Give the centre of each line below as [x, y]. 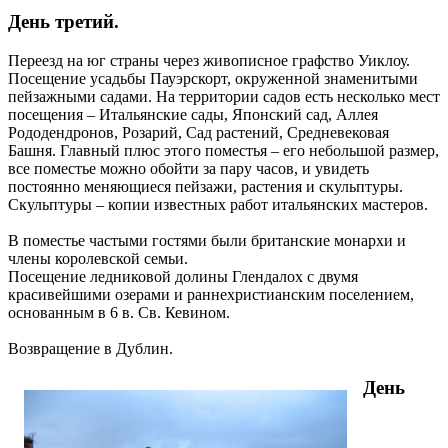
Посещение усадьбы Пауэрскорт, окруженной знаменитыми [213, 79]
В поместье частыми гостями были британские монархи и [207, 241]
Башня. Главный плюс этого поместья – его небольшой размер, [223, 151]
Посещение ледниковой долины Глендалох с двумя [183, 277]
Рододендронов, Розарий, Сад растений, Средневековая [198, 133]
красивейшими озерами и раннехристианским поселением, [211, 295]
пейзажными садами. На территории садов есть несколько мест [224, 97]
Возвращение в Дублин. [90, 349]
